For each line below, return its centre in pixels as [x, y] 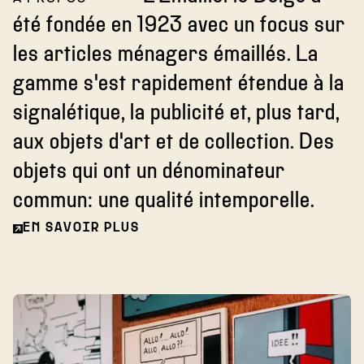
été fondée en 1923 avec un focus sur [179, 26]
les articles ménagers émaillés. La [166, 55]
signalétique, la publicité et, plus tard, [176, 113]
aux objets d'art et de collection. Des [174, 143]
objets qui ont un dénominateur [149, 172]
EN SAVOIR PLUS [81, 228]
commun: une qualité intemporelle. [164, 201]
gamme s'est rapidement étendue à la [179, 84]
